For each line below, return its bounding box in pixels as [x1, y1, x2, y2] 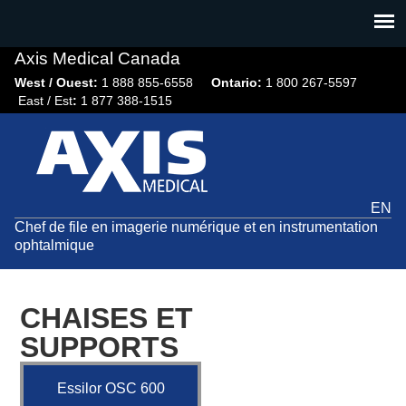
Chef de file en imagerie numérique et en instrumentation [14, 218, 378, 235]
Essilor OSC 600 [56, 381, 165, 397]
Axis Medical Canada [14, 49, 180, 69]
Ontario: [211, 75, 266, 90]
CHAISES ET [20, 302, 194, 335]
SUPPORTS [20, 331, 179, 364]
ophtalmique [14, 237, 94, 253]
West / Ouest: [14, 75, 98, 90]
